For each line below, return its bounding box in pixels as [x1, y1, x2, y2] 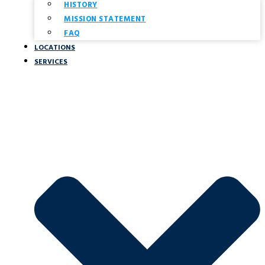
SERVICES [34, 56, 67, 68]
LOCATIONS [34, 41, 75, 54]
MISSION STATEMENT [64, 12, 146, 25]
